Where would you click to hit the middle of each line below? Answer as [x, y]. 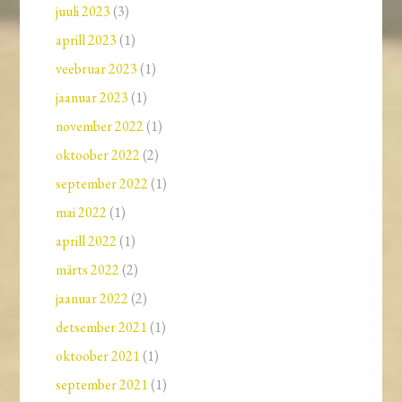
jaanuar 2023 [92, 98]
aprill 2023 [87, 40]
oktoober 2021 [98, 356]
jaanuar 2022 [92, 299]
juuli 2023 [83, 12]
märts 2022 [88, 270]
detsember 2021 [102, 328]
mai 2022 [82, 213]
